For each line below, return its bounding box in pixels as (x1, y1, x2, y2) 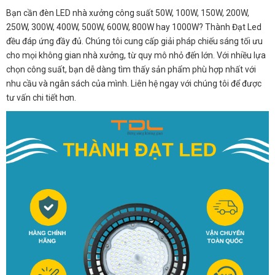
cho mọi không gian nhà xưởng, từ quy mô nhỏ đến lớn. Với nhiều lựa (6, 50, 266, 61)
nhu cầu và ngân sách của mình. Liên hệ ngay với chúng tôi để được (6, 79, 261, 89)
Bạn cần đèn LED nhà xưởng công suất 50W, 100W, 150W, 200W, (6, 8, 249, 18)
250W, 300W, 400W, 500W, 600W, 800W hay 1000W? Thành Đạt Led (6, 22, 261, 33)
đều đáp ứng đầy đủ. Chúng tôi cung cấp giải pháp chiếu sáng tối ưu (6, 36, 263, 47)
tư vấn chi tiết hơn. (6, 93, 76, 103)
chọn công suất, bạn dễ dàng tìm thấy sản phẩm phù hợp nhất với (6, 64, 256, 75)
